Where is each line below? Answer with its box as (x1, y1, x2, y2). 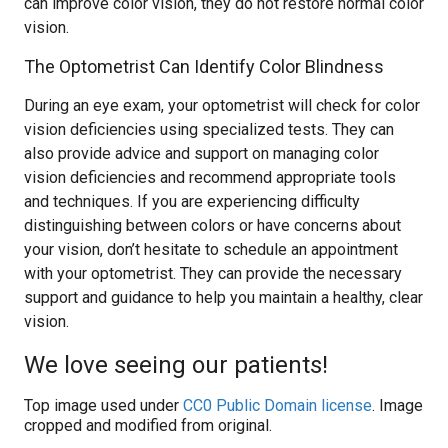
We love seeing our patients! (24, 351, 328, 379)
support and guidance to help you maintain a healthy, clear (24, 288, 423, 307)
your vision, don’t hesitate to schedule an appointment (24, 240, 398, 259)
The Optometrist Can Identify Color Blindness (24, 56, 384, 77)
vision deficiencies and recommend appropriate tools (24, 168, 396, 187)
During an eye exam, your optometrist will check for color (24, 96, 420, 115)
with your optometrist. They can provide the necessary (24, 264, 402, 283)
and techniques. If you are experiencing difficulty (24, 192, 360, 211)
